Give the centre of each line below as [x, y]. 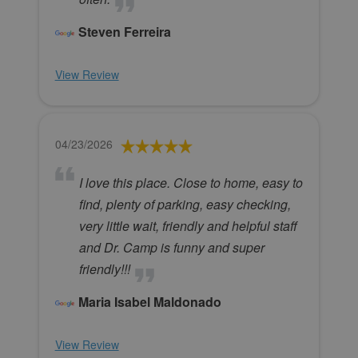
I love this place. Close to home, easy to [191, 183]
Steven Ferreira [124, 32]
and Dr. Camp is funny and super [171, 248]
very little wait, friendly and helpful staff [188, 226]
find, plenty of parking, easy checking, [185, 205]
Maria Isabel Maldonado [149, 302]
